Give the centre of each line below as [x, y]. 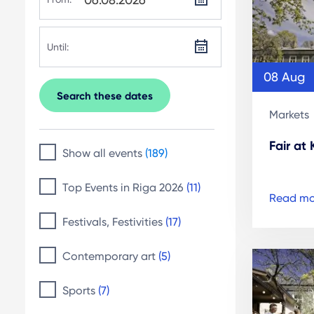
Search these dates [105, 96]
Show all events [104, 153]
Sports [80, 291]
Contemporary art [110, 256]
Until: [58, 47]
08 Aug [284, 76]
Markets [289, 114]
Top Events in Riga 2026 [124, 187]
